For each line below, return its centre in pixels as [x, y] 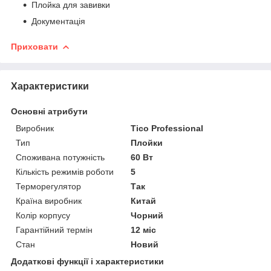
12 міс [144, 230]
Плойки [147, 142]
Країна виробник [49, 201]
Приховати [34, 46]
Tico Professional [167, 128]
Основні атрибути [49, 111]
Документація [58, 21]
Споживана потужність [60, 157]
